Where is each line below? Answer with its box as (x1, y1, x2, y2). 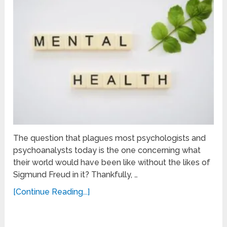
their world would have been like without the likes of (13, 158, 211, 168)
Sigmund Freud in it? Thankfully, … (13, 170, 138, 180)
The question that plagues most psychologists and (13, 133, 206, 143)
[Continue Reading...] (13, 187, 90, 197)
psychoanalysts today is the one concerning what (13, 145, 201, 156)
